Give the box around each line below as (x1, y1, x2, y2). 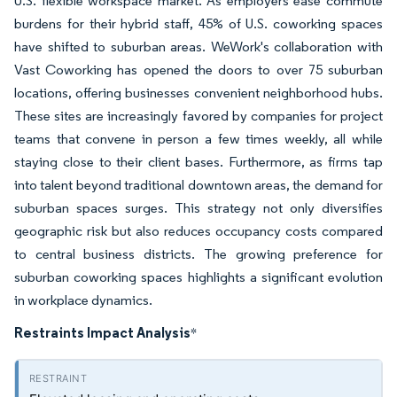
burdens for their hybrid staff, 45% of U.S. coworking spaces (14, 15, 383, 32)
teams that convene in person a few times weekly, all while (14, 130, 383, 147)
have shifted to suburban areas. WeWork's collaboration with (14, 38, 383, 55)
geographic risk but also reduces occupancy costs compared (14, 222, 383, 239)
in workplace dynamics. (14, 292, 152, 308)
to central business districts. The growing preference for (14, 245, 383, 262)
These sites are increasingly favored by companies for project (14, 107, 383, 124)
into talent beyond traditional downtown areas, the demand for (14, 176, 383, 193)
